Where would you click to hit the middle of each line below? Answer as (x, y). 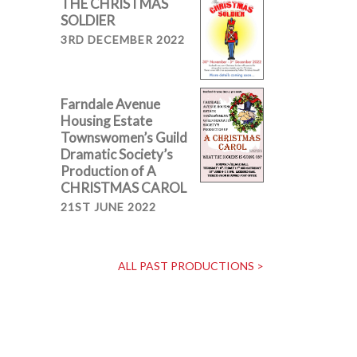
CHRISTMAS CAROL (124, 188)
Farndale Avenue (110, 104)
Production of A (108, 171)
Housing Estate (106, 121)
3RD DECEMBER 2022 (123, 39)
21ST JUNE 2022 (108, 207)
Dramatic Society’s (117, 155)
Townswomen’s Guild (124, 138)
